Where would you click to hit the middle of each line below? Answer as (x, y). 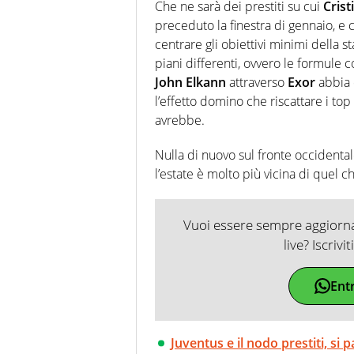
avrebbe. (180, 121)
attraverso (257, 83)
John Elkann (190, 83)
